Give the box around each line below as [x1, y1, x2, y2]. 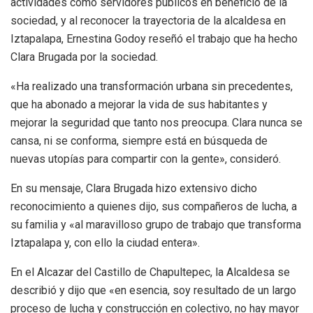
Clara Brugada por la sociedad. [10, 50, 158, 64]
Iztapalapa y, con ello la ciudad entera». [10, 235, 200, 249]
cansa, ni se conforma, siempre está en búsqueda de [10, 133, 268, 147]
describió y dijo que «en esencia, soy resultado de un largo [10, 283, 296, 297]
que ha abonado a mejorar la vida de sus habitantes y [10, 97, 268, 111]
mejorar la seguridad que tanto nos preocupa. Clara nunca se [10, 115, 303, 129]
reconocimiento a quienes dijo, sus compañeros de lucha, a [10, 199, 297, 213]
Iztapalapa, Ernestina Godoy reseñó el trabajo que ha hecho [10, 31, 298, 45]
